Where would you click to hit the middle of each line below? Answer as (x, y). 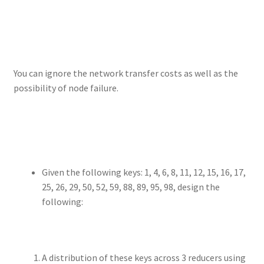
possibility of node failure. (66, 88)
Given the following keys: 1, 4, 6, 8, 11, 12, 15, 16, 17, (143, 172)
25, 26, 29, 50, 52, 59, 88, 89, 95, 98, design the (131, 187)
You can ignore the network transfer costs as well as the (126, 73)
